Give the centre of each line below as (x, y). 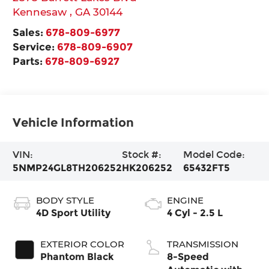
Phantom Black (77, 256)
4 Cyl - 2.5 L (195, 213)
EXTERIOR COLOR (83, 244)
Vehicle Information (74, 122)
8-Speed (188, 256)
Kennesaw (41, 11)
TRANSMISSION (203, 244)
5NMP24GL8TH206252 (68, 168)
